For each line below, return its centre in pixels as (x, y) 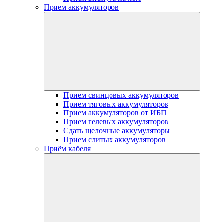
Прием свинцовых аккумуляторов (121, 95)
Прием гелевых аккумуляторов (116, 122)
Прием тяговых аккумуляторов (116, 104)
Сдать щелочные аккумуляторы (117, 131)
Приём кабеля (67, 148)
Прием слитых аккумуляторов (114, 139)
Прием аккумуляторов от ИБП (115, 113)
